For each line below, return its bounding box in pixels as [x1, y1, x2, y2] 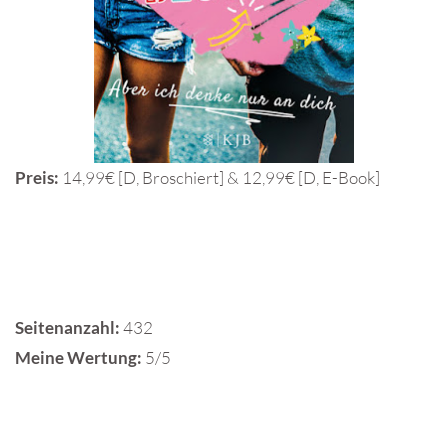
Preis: [15, 167, 59, 189]
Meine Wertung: [15, 347, 142, 369]
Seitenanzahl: [15, 317, 120, 339]
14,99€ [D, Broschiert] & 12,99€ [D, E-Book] [59, 167, 380, 189]
